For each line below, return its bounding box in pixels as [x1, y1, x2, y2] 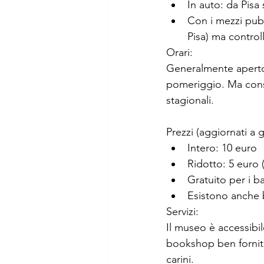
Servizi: [166, 205, 199, 218]
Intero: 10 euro [187, 141, 257, 154]
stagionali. [166, 94, 214, 107]
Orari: [166, 46, 193, 59]
